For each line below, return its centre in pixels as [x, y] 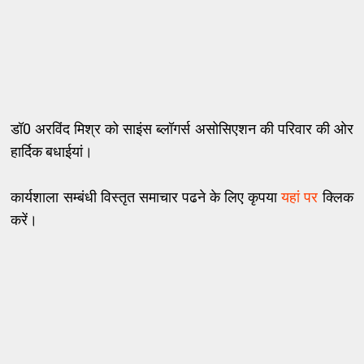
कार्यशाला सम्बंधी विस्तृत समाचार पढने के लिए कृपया [146, 197]
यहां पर [300, 197]
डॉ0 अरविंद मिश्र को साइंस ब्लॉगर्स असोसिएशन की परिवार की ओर [182, 129]
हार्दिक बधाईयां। [52, 152]
